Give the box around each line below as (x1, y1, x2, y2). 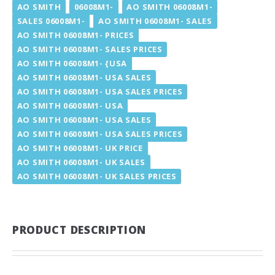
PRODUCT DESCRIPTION (12, 222, 147, 237)
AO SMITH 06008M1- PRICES (17, 29, 134, 41)
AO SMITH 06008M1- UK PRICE (17, 142, 143, 153)
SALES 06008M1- (17, 15, 85, 26)
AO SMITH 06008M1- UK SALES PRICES (17, 170, 177, 182)
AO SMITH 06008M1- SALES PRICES (17, 43, 163, 55)
